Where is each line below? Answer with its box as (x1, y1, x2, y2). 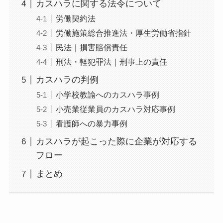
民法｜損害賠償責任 (55, 43, 127, 52)
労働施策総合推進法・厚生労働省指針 (55, 28, 191, 38)
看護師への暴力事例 (55, 119, 127, 128)
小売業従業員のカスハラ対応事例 (55, 105, 175, 114)
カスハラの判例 (35, 75, 99, 85)
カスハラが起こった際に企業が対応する (35, 136, 197, 147)
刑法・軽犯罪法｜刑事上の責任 (55, 57, 167, 67)
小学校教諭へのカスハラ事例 (55, 90, 159, 100)
